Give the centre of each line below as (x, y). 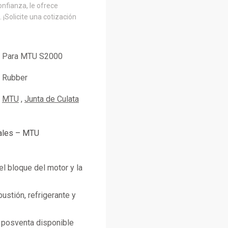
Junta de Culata (52, 99)
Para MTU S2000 (32, 56)
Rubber (15, 78)
